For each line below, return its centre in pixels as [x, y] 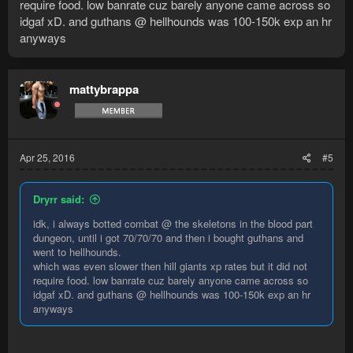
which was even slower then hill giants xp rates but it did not [170, 266]
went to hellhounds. [77, 252]
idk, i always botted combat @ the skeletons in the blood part [173, 224]
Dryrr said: [59, 199]
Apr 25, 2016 [47, 158]
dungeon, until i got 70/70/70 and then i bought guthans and [168, 238]
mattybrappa [104, 89]
